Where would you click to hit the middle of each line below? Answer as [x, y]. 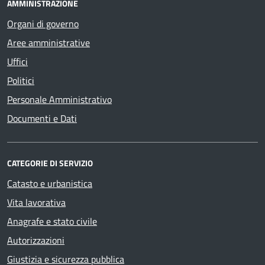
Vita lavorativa [36, 203]
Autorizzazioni [36, 240]
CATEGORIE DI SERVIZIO [50, 163]
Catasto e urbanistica [50, 184]
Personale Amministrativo [59, 100]
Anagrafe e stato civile [52, 222]
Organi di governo [43, 24]
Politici [21, 81]
